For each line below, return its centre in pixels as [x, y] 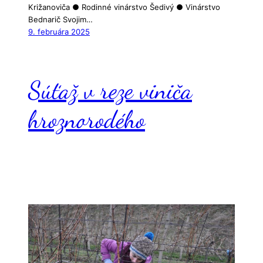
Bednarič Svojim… [60, 20]
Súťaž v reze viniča [110, 90]
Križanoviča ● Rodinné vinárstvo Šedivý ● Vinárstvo [124, 7]
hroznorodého [87, 120]
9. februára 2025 [59, 32]
